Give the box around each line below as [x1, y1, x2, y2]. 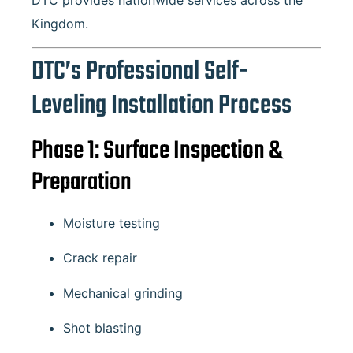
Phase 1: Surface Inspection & [32, 131, 282, 170]
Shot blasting [63, 319, 142, 336]
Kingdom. [32, 16, 88, 32]
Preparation [32, 162, 132, 202]
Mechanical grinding [63, 284, 183, 301]
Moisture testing [63, 214, 160, 231]
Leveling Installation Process [32, 85, 292, 126]
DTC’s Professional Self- [32, 51, 248, 92]
